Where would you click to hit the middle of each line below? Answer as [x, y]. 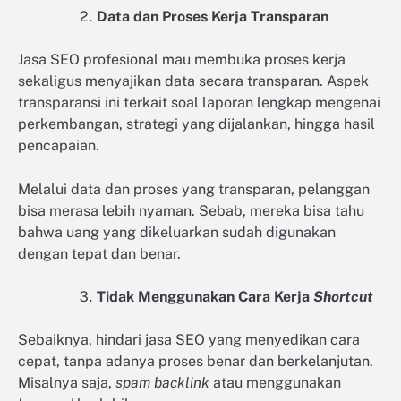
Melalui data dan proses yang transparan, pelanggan [194, 189]
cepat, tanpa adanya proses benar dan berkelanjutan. [196, 361]
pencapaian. [60, 146]
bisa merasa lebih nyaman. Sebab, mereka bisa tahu [191, 210]
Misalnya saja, [67, 382]
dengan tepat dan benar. [101, 253]
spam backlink [162, 382]
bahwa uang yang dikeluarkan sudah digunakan [177, 232]
